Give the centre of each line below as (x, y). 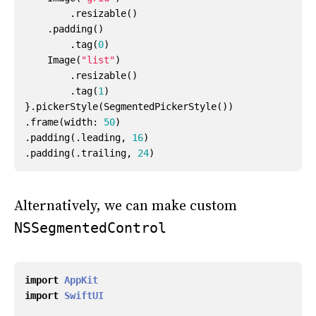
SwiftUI (84, 296)
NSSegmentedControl (90, 228)
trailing (104, 153)
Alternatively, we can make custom (126, 205)
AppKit (81, 280)
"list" (98, 60)
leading (101, 138)
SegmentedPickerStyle (160, 107)
